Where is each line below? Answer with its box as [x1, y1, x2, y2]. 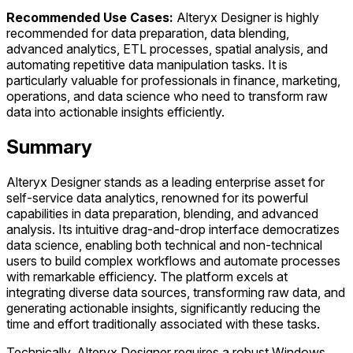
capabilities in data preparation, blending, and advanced [6, 205, 318, 221]
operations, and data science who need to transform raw [6, 88, 328, 104]
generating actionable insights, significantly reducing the [6, 299, 321, 316]
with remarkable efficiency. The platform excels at [6, 268, 288, 284]
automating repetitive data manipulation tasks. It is [6, 57, 288, 72]
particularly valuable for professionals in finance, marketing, [6, 72, 340, 88]
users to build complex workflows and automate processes [6, 252, 340, 269]
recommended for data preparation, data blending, [6, 25, 289, 41]
